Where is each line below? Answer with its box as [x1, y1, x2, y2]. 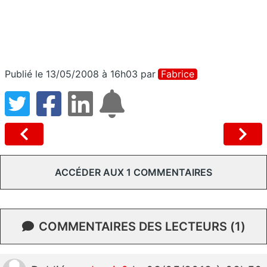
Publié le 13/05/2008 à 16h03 [5, 67, 138, 80]
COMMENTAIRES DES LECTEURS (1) [38, 219, 246, 234]
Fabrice [161, 67, 194, 80]
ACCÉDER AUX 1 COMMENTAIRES [55, 166, 212, 178]
